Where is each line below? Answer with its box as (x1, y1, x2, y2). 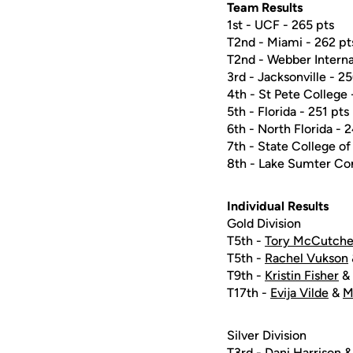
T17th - (227, 285, 270, 300)
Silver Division (227, 328, 307, 343)
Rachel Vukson (265, 251, 348, 266)
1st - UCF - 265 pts (227, 17, 334, 32)
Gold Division (227, 216, 301, 231)
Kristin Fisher (265, 268, 339, 283)
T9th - (227, 268, 265, 283)
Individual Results (227, 199, 329, 214)
